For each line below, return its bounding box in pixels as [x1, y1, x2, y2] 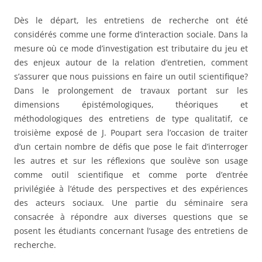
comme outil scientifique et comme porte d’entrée [14, 168, 248, 180]
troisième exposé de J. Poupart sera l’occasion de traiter [14, 126, 248, 138]
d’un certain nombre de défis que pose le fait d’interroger [14, 140, 248, 152]
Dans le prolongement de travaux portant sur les [14, 84, 248, 96]
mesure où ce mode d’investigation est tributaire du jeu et [14, 42, 248, 54]
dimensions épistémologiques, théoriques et [14, 98, 248, 110]
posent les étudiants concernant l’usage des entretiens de [14, 225, 248, 236]
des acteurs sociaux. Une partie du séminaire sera [14, 196, 248, 208]
